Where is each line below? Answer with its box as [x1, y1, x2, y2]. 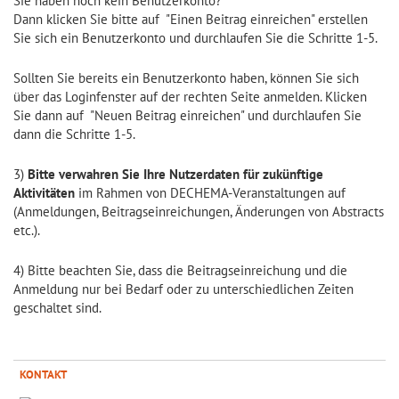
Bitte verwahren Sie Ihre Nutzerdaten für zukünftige [28, 165, 323, 183]
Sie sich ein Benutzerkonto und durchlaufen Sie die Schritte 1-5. [13, 28, 378, 46]
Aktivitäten [13, 183, 75, 201]
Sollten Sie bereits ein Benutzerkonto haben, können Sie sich [13, 69, 359, 86]
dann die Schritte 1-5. [13, 125, 135, 142]
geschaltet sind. [13, 298, 102, 316]
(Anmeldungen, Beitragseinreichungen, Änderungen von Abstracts [13, 202, 384, 220]
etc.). [13, 221, 40, 239]
